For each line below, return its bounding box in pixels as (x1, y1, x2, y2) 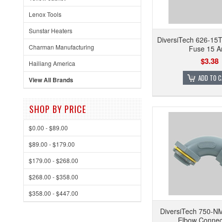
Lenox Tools (29, 10, 61, 18)
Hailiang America (29, 59, 75, 67)
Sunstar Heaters (29, 26, 72, 35)
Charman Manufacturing (29, 43, 94, 51)
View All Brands (29, 75, 73, 84)
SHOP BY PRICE (29, 103, 86, 115)
